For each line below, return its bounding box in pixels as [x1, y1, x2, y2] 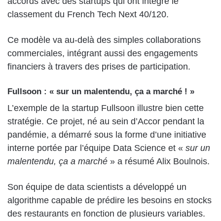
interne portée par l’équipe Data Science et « [7, 143, 185, 153]
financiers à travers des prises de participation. [7, 62, 190, 72]
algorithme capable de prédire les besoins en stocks [7, 195, 212, 205]
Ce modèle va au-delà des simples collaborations [7, 35, 201, 45]
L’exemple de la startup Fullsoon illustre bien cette [7, 103, 204, 113]
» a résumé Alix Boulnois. [108, 156, 210, 166]
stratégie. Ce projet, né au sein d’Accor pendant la [7, 116, 204, 126]
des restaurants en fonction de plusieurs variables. [7, 208, 205, 219]
